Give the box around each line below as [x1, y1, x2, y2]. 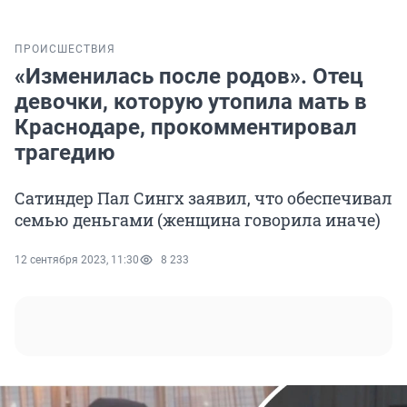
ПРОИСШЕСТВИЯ [15, 43, 115, 56]
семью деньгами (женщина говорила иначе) [15, 209, 381, 232]
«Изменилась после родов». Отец [15, 64, 363, 90]
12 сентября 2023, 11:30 [15, 253, 139, 267]
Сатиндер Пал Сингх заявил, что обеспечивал [15, 187, 392, 210]
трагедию [15, 140, 114, 166]
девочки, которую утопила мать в [15, 89, 367, 115]
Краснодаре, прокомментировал [15, 114, 357, 141]
